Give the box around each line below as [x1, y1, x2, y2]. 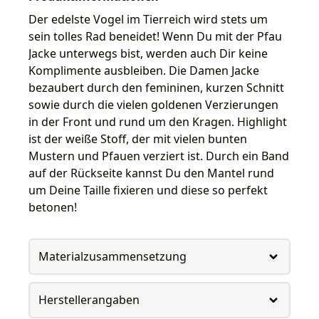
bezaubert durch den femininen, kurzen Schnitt [28, 79, 284, 95]
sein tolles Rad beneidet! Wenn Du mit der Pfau [28, 28, 282, 44]
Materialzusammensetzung [38, 249, 187, 265]
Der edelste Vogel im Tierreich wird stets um [28, 11, 268, 27]
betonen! [28, 199, 77, 215]
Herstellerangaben [38, 292, 140, 308]
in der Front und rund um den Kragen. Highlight [28, 113, 287, 130]
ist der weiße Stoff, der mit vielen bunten [28, 130, 247, 147]
